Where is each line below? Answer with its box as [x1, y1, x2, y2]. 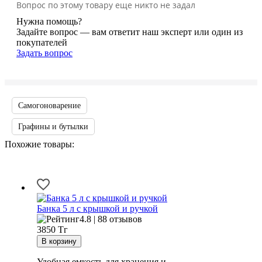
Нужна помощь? [16, 16, 82, 26]
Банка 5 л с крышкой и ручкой [37, 203, 158, 213]
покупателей [16, 37, 67, 47]
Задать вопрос [16, 47, 73, 58]
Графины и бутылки [18, 122, 88, 131]
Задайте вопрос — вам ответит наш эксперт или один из [16, 26, 243, 37]
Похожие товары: [5, 139, 74, 149]
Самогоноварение [18, 101, 81, 110]
